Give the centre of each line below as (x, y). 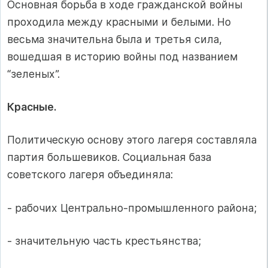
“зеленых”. (33, 74)
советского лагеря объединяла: (90, 175)
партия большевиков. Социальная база (109, 157)
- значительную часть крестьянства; (104, 241)
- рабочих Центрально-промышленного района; (132, 208)
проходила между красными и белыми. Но (119, 22)
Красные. (32, 106)
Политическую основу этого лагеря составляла (132, 140)
